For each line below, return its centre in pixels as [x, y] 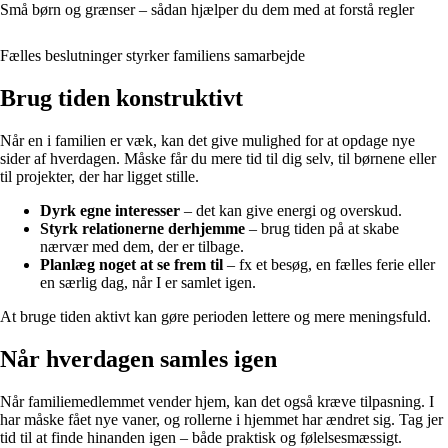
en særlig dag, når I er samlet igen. [148, 282]
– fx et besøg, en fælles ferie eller [329, 264]
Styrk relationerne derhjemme [142, 228]
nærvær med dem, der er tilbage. [142, 246]
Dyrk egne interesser [110, 210]
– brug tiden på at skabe [322, 228]
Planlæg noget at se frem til [131, 264]
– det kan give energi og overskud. [291, 210]
